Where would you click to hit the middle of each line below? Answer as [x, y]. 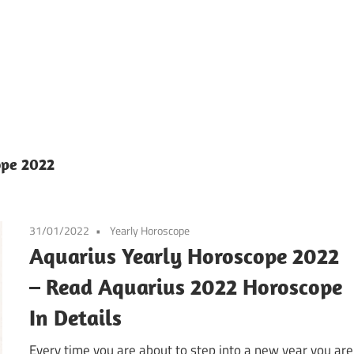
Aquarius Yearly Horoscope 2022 [185, 255]
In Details [76, 317]
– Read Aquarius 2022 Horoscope [186, 286]
